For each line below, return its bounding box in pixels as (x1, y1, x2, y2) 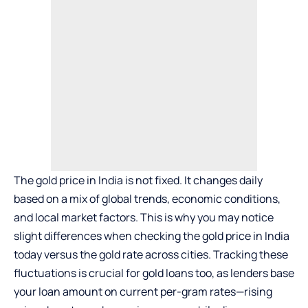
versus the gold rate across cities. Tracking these (42, 247, 288, 262)
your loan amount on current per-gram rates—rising (14, 284, 272, 299)
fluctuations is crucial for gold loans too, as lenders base (14, 265, 294, 280)
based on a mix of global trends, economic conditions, (14, 191, 280, 206)
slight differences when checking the (14, 228, 202, 243)
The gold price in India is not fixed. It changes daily (14, 173, 263, 188)
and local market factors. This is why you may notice (14, 210, 274, 225)
